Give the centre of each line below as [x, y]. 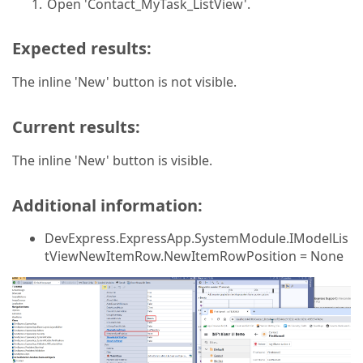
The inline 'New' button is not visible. [124, 82]
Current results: [76, 127]
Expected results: [82, 48]
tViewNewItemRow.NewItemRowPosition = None [194, 256]
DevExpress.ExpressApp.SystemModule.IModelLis [196, 238]
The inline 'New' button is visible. [112, 160]
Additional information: [107, 205]
